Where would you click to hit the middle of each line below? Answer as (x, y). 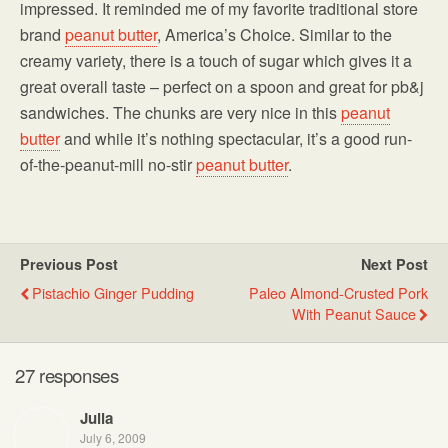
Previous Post (69, 264)
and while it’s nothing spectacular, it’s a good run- (236, 139)
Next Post (394, 264)
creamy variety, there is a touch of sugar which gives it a (216, 61)
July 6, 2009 (113, 437)
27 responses (67, 374)
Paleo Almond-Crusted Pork (338, 293)
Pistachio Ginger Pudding (113, 293)
